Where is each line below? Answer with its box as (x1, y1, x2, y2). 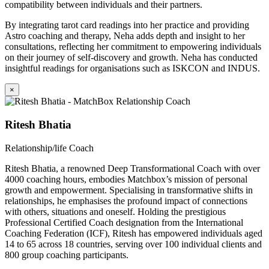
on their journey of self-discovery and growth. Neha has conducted (5, 52, 258, 63)
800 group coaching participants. (5, 249, 128, 260)
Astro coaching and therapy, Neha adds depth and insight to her (5, 31, 245, 41)
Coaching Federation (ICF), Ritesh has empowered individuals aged (5, 228, 262, 238)
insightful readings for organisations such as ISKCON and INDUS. (5, 63, 260, 74)
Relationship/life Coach (5, 142, 94, 153)
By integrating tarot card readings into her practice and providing (5, 20, 249, 31)
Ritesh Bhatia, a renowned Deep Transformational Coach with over (5, 163, 260, 174)
